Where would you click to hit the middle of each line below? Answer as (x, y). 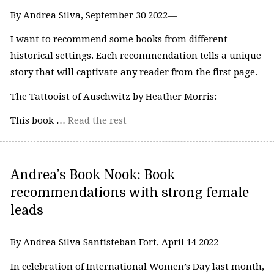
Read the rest (97, 121)
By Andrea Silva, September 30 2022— (93, 15)
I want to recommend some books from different (119, 39)
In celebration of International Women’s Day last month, (137, 266)
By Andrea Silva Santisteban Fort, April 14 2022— (119, 243)
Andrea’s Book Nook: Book (93, 175)
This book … (39, 121)
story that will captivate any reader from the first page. (134, 72)
